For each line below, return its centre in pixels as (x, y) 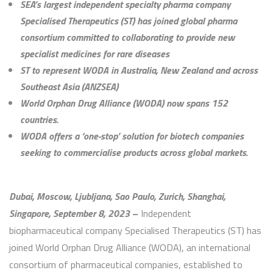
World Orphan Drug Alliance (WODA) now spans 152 (124, 103)
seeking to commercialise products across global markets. (134, 153)
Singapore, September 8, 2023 (69, 214)
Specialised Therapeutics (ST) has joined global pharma (129, 21)
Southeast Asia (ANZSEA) (69, 87)
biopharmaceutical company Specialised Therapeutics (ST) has (135, 231)
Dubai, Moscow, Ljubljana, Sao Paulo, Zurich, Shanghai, (117, 197)
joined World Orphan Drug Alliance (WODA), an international (130, 248)
